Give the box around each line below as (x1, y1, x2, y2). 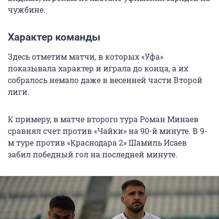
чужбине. (8, 4, 45, 15)
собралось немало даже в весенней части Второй (8, 74, 202, 85)
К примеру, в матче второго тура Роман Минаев (8, 113, 198, 124)
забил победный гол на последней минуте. (8, 149, 177, 159)
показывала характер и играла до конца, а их (8, 63, 188, 73)
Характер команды (8, 31, 100, 43)
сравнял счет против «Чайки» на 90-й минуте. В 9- (8, 125, 207, 136)
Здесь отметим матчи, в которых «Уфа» (8, 51, 163, 62)
